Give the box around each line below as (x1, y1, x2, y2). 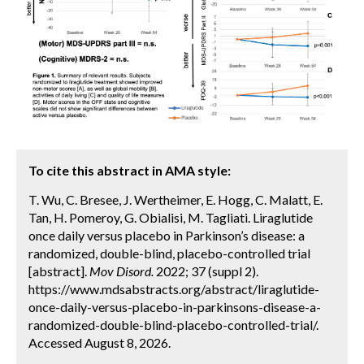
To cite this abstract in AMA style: (28, 162, 231, 179)
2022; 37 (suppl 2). (154, 263, 258, 279)
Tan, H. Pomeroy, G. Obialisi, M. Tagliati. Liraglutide (28, 210, 313, 226)
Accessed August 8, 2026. (28, 335, 171, 351)
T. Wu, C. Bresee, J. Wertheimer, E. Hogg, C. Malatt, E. (28, 192, 323, 208)
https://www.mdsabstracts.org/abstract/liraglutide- (28, 281, 319, 297)
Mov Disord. (89, 263, 154, 279)
